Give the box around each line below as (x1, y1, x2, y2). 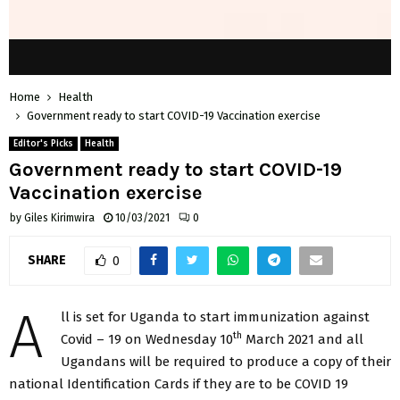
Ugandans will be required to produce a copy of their (61, 353, 391, 370)
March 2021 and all (242, 330, 363, 347)
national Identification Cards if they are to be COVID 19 (9, 375, 348, 392)
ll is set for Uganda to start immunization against (61, 308, 370, 325)
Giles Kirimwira (24, 212, 95, 224)
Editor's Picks (13, 138, 73, 149)
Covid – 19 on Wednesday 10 (61, 330, 233, 347)
